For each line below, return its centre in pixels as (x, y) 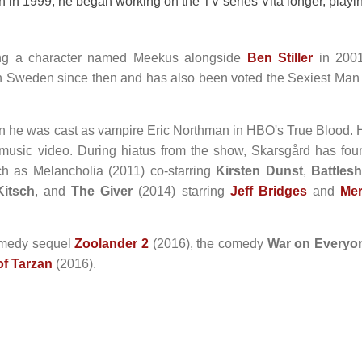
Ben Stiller (280, 58)
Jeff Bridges (268, 191)
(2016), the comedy (208, 244)
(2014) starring (181, 191)
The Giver (102, 191)
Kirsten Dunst (259, 171)
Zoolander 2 (112, 244)
